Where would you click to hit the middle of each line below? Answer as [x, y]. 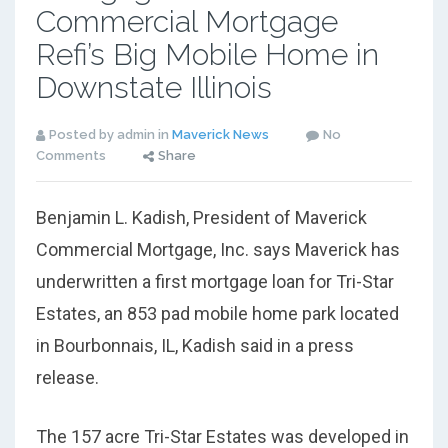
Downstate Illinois [153, 88]
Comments [70, 156]
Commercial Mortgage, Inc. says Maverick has [217, 250]
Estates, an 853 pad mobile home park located [217, 314]
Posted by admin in [110, 135]
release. [67, 378]
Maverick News [220, 135]
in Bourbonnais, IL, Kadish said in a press [194, 346]
